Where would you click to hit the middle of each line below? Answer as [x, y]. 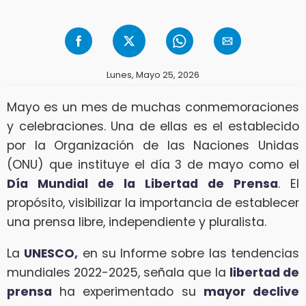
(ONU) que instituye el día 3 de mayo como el [153, 164]
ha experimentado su [128, 291]
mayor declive [251, 291]
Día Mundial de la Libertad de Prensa [142, 183]
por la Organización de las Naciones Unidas [153, 145]
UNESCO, [51, 253]
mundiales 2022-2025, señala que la [118, 272]
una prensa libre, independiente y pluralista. [137, 222]
